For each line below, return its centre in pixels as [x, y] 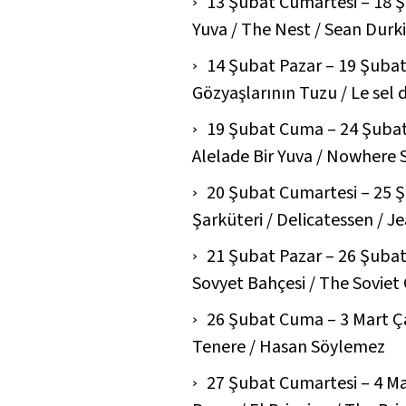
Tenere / [224, 347]
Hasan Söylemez [320, 347]
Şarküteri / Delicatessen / [288, 220]
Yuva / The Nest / [256, 29]
